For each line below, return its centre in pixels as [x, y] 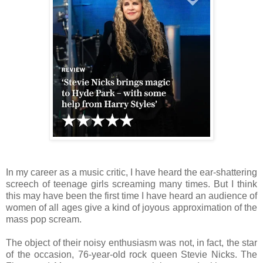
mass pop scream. [44, 219]
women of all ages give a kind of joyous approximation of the [131, 207]
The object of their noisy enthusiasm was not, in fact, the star [131, 242]
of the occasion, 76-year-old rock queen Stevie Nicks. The [131, 254]
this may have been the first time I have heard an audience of [131, 195]
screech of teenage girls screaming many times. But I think [131, 184]
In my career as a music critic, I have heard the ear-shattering [131, 172]
